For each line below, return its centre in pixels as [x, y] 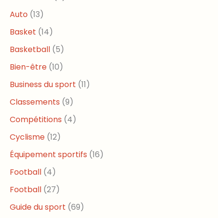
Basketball [30, 49]
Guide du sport [38, 207]
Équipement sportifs [48, 154]
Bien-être [28, 67]
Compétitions [36, 119]
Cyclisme [27, 137]
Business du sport [43, 84]
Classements [35, 102]
